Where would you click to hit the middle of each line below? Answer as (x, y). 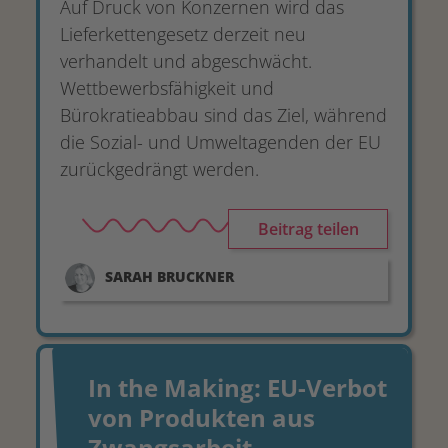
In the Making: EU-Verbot (237, 387)
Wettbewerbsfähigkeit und (167, 88)
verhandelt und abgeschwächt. (186, 61)
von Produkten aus (201, 417)
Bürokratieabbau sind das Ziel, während (223, 115)
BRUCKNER (195, 276)
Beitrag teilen (308, 229)
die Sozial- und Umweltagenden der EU (220, 142)
